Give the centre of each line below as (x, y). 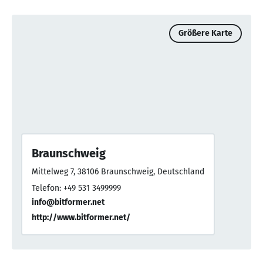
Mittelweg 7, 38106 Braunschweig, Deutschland (118, 171)
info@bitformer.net (68, 202)
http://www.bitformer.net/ (81, 217)
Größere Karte (205, 33)
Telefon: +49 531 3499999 (76, 188)
